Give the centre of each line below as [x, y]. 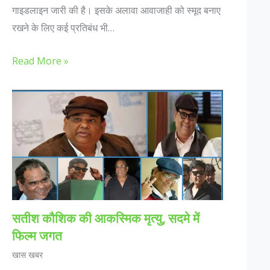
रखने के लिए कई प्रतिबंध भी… [63, 28]
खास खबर [27, 255]
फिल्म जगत [37, 236]
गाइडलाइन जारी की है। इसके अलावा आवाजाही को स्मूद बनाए [116, 11]
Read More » [40, 61]
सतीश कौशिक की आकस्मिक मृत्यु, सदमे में [105, 218]
